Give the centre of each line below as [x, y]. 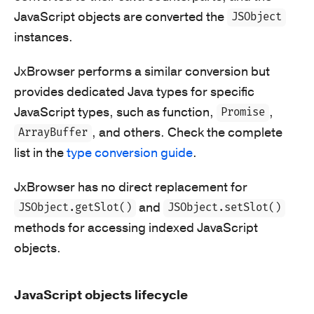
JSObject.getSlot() [75, 208]
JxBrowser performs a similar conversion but [142, 71]
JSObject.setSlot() [225, 208]
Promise [243, 113]
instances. [43, 37]
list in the [40, 152]
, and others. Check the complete [187, 132]
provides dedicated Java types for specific [134, 91]
